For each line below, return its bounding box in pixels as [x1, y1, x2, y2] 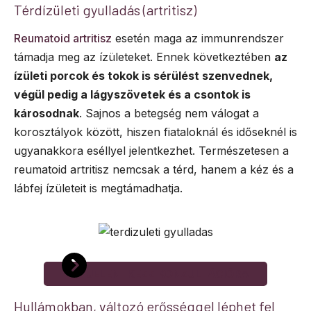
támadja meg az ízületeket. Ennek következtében [14, 50, 274, 65]
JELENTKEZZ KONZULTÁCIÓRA [87, 267, 249, 281]
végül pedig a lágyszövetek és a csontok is [14, 87, 251, 102]
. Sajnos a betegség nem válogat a [79, 106, 259, 121]
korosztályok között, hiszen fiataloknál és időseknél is [14, 125, 297, 140]
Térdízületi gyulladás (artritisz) [14, 1, 196, 19]
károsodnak [14, 106, 79, 121]
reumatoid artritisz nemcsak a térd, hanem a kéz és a [14, 162, 294, 177]
